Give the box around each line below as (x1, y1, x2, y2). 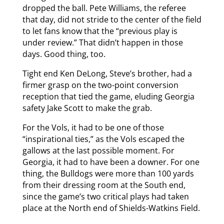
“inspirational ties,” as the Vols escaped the (22, 133, 184, 144)
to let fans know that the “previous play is (22, 25, 177, 36)
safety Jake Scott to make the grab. (22, 102, 152, 113)
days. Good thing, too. (22, 48, 105, 59)
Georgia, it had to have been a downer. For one (22, 156, 199, 167)
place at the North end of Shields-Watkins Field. (22, 202, 200, 213)
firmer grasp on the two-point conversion (22, 79, 178, 90)
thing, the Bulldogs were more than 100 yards (22, 167, 194, 179)
